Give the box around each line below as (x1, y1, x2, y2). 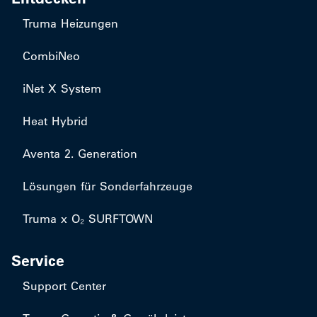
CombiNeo (23, 49, 80, 63)
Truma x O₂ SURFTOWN (23, 212, 153, 226)
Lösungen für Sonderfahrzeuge (23, 179, 192, 193)
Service (11, 252, 64, 270)
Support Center (23, 279, 106, 293)
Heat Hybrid (23, 114, 88, 128)
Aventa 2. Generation (23, 146, 137, 161)
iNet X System (23, 81, 101, 96)
